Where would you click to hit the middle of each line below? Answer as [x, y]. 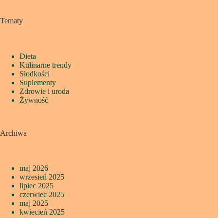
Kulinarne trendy [45, 65]
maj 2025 [34, 203]
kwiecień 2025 [42, 212]
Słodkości [35, 73]
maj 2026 [34, 168]
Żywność [34, 100]
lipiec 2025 [36, 186]
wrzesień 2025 [42, 177]
